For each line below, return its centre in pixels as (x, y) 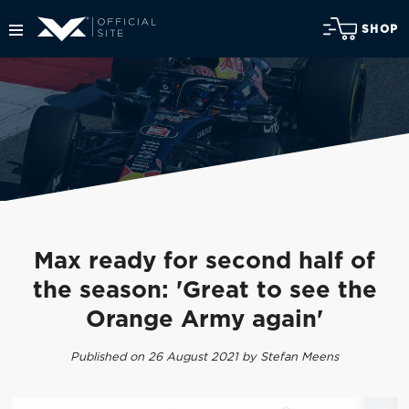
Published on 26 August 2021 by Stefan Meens (204, 357)
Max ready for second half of (204, 262)
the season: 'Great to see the (204, 291)
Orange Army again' (204, 320)
